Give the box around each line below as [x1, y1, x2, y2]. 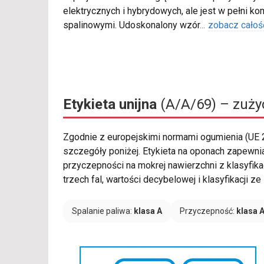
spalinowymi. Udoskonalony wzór [63, 19, 200, 31]
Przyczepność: [180, 206, 236, 216]
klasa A [134, 206, 162, 216]
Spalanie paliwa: [72, 206, 134, 216]
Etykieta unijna [63, 96, 157, 113]
